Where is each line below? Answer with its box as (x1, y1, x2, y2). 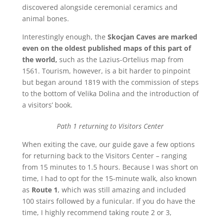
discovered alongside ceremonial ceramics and (22, 2, 178, 12)
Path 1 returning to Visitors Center (57, 121, 164, 131)
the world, (22, 54, 57, 64)
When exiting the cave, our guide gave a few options (22, 139, 195, 149)
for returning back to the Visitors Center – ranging (22, 150, 187, 160)
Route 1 (31, 184, 58, 194)
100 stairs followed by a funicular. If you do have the (22, 196, 195, 206)
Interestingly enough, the (22, 32, 108, 41)
